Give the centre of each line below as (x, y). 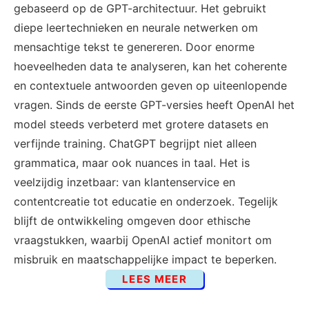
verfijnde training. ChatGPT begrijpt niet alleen (135, 143)
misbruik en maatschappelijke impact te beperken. (145, 259)
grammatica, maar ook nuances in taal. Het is (132, 163)
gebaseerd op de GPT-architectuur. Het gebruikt (140, 8)
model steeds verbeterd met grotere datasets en (141, 124)
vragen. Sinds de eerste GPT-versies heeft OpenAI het (154, 105)
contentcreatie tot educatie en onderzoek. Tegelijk (146, 201)
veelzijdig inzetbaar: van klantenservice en (124, 182)
